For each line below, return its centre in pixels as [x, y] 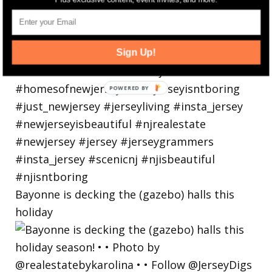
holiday [34, 212]
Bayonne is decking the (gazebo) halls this [125, 194]
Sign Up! [136, 52]
